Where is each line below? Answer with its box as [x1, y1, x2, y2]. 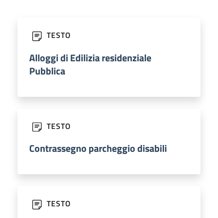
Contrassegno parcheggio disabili [29, 141, 167, 156]
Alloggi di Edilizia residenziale [29, 50, 151, 65]
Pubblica [29, 63, 65, 78]
